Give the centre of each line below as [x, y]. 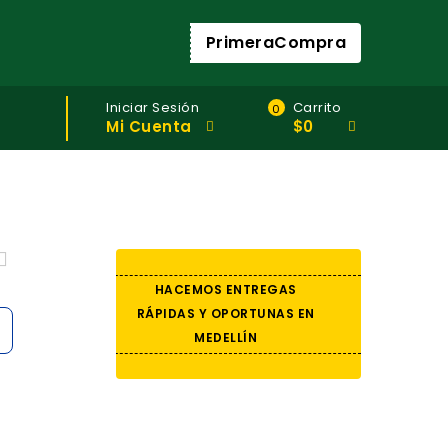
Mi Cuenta [149, 126]
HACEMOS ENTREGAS [225, 289]
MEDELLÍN [225, 337]
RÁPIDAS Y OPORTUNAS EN [225, 313]
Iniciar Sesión [152, 107]
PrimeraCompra [275, 42]
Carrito [316, 107]
